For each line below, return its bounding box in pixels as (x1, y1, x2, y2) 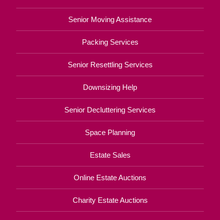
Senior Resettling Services (67, 60, 153, 69)
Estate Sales (89, 150, 131, 159)
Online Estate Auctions (74, 173, 146, 182)
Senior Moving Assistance (68, 15, 152, 24)
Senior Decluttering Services (64, 105, 156, 114)
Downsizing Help (83, 82, 137, 91)
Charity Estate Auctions (72, 195, 148, 204)
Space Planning (85, 128, 135, 137)
